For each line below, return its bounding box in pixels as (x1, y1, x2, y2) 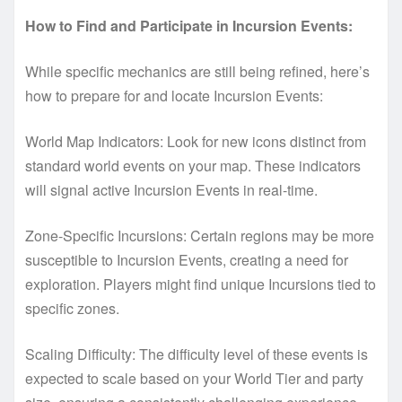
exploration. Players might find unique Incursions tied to (25, 274, 376, 295)
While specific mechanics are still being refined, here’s (25, 61, 370, 83)
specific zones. (25, 298, 119, 319)
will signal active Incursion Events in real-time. (25, 179, 318, 201)
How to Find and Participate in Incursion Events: (25, 15, 353, 37)
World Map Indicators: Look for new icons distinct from (25, 131, 366, 153)
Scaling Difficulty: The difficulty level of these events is (25, 344, 368, 365)
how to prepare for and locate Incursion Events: (25, 85, 323, 107)
